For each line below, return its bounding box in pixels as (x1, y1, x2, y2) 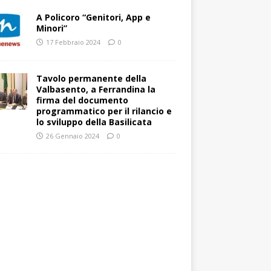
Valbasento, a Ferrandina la (36, 83, 155, 95)
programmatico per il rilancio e (36, 105, 172, 117)
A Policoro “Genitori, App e (36, 11, 151, 23)
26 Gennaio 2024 (45, 131, 99, 140)
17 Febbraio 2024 (45, 38, 100, 47)
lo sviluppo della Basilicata (36, 116, 152, 128)
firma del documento (36, 94, 128, 106)
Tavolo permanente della (36, 73, 146, 84)
